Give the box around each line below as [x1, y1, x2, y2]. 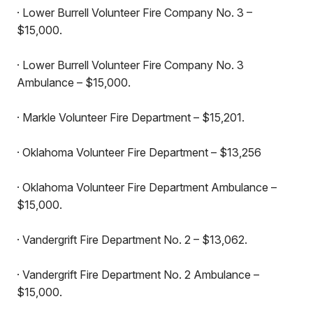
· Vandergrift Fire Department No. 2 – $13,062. [17, 233, 247, 247]
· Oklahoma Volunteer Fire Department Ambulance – [17, 180, 277, 194]
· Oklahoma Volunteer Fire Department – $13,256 [17, 145, 261, 159]
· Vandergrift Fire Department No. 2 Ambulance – [17, 268, 259, 282]
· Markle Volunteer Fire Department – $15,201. [17, 110, 245, 124]
